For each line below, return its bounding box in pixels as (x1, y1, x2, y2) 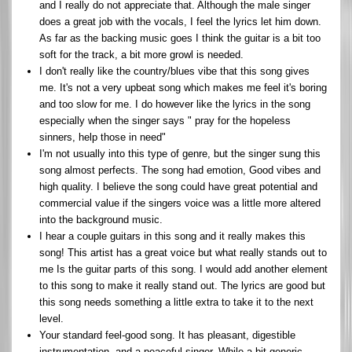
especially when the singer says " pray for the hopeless (39, 114, 291, 126)
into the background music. (39, 213, 163, 225)
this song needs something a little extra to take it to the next (39, 295, 313, 308)
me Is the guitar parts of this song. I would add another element (39, 262, 328, 275)
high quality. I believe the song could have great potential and (39, 180, 317, 192)
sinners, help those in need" (39, 130, 166, 143)
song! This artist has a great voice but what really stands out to (39, 246, 327, 258)
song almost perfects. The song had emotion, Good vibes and (39, 163, 321, 176)
